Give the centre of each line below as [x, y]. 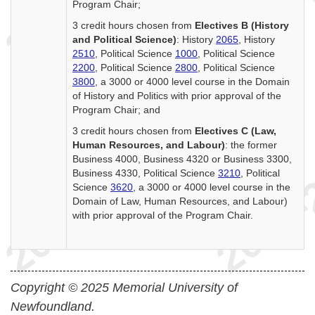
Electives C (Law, [236, 131]
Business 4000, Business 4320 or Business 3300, [182, 159]
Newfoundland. [53, 307]
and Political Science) [124, 39]
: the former [251, 145]
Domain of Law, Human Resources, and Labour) [180, 201]
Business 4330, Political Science [145, 173]
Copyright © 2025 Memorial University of [124, 288]
